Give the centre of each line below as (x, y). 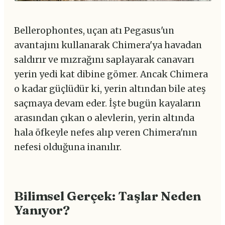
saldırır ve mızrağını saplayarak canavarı (104, 60)
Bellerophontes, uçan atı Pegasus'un (94, 30)
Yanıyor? (42, 210)
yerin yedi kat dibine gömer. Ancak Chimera (111, 74)
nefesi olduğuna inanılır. (68, 147)
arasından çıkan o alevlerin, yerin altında (104, 118)
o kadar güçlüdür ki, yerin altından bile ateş (110, 89)
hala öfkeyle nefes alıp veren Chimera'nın (106, 132)
